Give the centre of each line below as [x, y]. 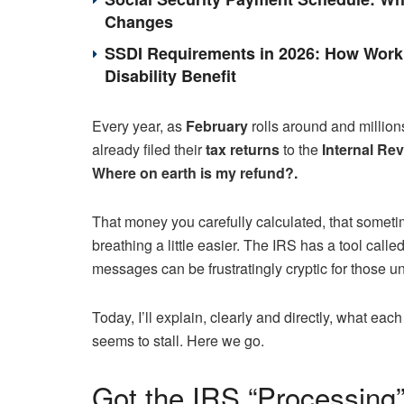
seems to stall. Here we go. [178, 340]
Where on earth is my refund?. [195, 172]
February [217, 125]
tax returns [244, 149]
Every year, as [139, 125]
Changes [139, 21]
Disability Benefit [170, 75]
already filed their [149, 149]
